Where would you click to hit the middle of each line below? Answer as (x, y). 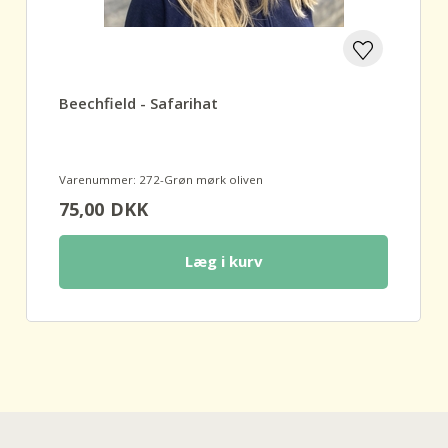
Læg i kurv (223, 261)
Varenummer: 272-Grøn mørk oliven (160, 180)
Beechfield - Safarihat (138, 103)
